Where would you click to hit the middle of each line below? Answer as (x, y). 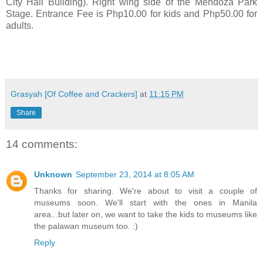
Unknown (53, 175)
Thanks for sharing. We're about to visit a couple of (146, 191)
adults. (21, 25)
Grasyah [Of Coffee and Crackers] (74, 94)
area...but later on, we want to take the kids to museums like (146, 215)
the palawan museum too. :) (86, 226)
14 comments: (42, 144)
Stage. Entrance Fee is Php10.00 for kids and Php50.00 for (131, 14)
